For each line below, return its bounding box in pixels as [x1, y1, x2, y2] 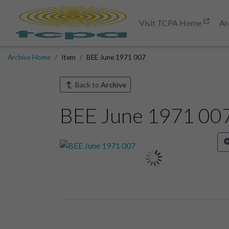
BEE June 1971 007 [86, 53, 146, 61]
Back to [73, 80, 101, 89]
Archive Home [8, 53, 51, 61]
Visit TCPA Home [139, 18, 203, 28]
